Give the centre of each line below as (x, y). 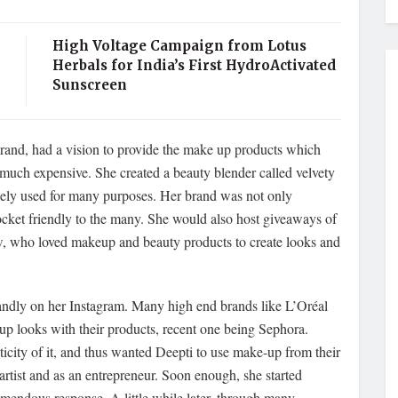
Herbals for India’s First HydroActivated (194, 65)
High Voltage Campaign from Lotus (179, 45)
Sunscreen (90, 84)
